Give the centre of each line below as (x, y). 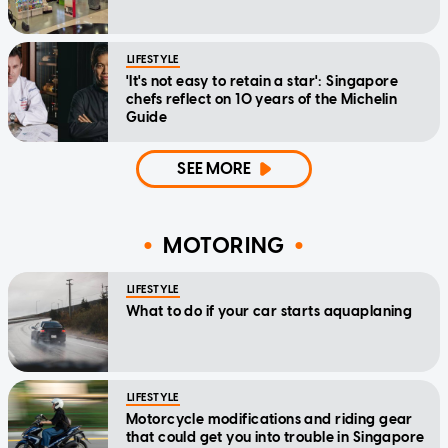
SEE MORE (214, 168)
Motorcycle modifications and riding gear (269, 419)
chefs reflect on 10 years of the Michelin (262, 99)
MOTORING (224, 246)
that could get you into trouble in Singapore (275, 437)
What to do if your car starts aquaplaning (269, 311)
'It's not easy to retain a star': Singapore (262, 81)
